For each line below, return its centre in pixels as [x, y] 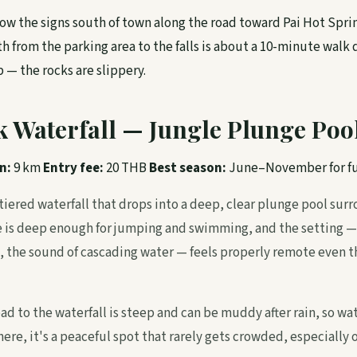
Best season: [188, 168]
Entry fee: [73, 168]
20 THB [126, 168]
